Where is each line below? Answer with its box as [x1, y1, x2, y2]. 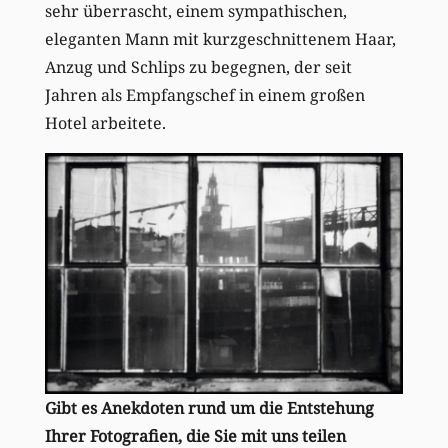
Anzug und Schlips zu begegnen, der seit [44, 56, 352, 79]
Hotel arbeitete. [44, 112, 166, 135]
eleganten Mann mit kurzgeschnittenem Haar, [44, 28, 396, 51]
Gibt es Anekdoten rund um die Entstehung [44, 397, 374, 420]
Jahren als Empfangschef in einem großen [44, 84, 365, 107]
